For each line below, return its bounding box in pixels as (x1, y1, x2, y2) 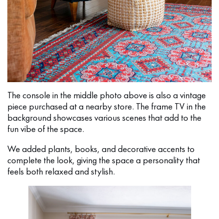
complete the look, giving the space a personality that (7, 154, 200, 167)
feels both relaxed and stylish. (7, 165, 115, 178)
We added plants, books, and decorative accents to (7, 143, 195, 155)
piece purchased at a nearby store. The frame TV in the (7, 100, 206, 113)
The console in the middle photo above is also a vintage (7, 89, 206, 102)
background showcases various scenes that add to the (7, 111, 201, 124)
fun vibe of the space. (7, 123, 84, 135)
